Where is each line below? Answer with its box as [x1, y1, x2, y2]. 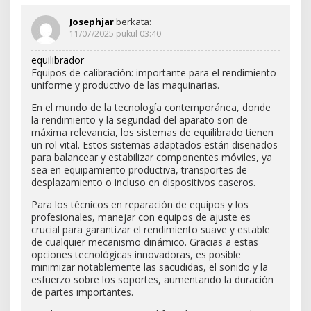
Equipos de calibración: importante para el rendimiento [31, 65, 276, 79]
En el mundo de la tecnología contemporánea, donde [31, 100, 271, 114]
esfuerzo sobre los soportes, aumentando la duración [31, 272, 274, 286]
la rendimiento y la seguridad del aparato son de [31, 112, 248, 126]
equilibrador [31, 53, 84, 67]
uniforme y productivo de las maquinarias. [31, 78, 219, 92]
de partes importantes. [31, 285, 133, 299]
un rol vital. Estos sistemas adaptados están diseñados [31, 137, 278, 151]
